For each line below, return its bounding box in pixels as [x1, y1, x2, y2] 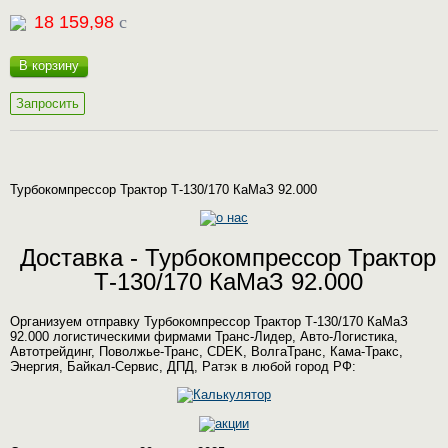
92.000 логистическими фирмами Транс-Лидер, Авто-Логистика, [10, 329, 398, 344]
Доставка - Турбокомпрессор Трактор [20, 244, 436, 271]
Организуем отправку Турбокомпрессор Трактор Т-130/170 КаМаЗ [10, 314, 408, 329]
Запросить [16, 96, 79, 111]
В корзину [19, 58, 79, 73]
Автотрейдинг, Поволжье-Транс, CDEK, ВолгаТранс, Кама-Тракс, [10, 344, 403, 359]
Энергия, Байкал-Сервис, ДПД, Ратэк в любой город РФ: [10, 359, 356, 374]
